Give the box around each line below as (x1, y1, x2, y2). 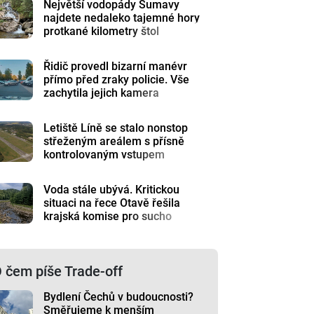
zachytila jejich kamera (43, 86, 160, 100)
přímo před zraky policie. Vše (43, 73, 190, 86)
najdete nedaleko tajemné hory (43, 11, 200, 25)
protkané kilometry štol (43, 25, 160, 38)
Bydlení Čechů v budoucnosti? (43, 290, 194, 303)
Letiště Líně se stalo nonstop (43, 121, 189, 135)
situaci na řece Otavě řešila (43, 196, 181, 210)
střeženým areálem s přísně (43, 135, 185, 148)
